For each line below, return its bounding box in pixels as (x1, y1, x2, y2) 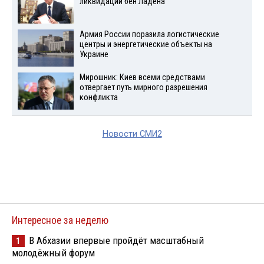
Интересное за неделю (12, 214, 108, 226)
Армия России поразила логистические (79, 29, 219, 40)
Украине (79, 49, 108, 60)
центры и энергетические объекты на (79, 39, 212, 50)
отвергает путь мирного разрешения (79, 82, 207, 93)
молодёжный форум (12, 246, 95, 259)
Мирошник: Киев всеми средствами (79, 72, 205, 82)
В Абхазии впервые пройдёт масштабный (29, 234, 204, 246)
